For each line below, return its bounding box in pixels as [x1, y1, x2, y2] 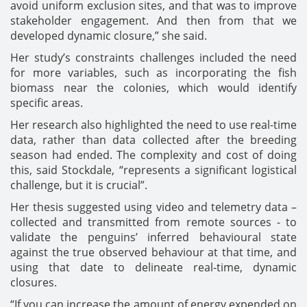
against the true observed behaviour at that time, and [10, 245, 297, 260]
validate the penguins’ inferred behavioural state [10, 230, 297, 245]
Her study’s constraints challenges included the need [10, 50, 297, 65]
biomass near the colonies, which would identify [10, 80, 297, 95]
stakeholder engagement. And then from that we [10, 13, 297, 28]
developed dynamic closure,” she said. [10, 28, 207, 43]
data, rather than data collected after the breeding [10, 132, 297, 147]
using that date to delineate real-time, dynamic [10, 260, 297, 275]
